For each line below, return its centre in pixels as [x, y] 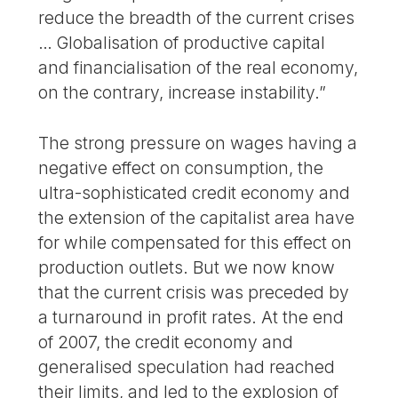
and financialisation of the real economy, [199, 68]
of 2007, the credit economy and [166, 342]
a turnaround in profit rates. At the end [191, 317]
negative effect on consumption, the [181, 167]
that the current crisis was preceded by [194, 292]
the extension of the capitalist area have [197, 217]
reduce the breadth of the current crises [197, 18]
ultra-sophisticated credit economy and [195, 192]
